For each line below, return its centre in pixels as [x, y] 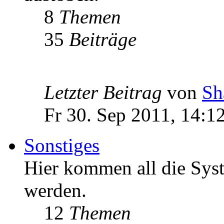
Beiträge [103, 39]
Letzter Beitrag [103, 92]
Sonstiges [62, 145]
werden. [55, 190]
